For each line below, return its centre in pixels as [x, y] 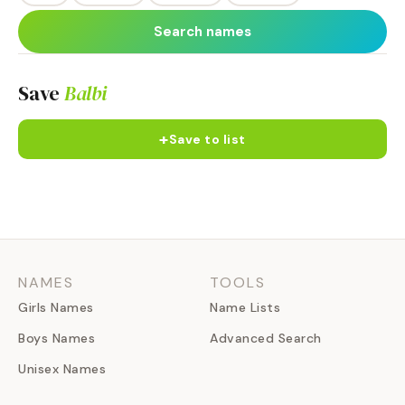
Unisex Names [62, 369]
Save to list [207, 139]
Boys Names [57, 338]
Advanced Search [266, 338]
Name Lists [245, 307]
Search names [202, 32]
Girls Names [56, 307]
